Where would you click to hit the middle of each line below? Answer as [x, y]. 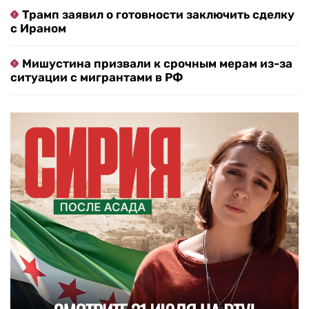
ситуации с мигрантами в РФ [97, 78]
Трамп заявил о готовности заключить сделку [158, 15]
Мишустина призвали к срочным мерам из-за [157, 64]
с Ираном [38, 29]
